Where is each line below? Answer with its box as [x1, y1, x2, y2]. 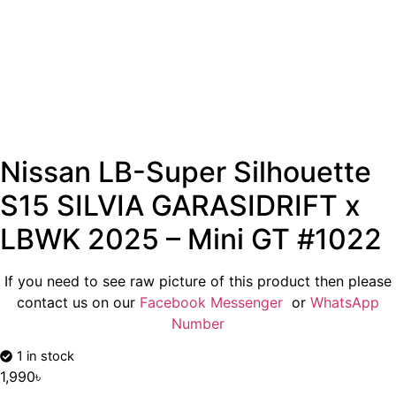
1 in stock [17, 348, 74, 365]
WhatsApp [310, 293, 379, 311]
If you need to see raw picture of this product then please [4, 272, 392, 290]
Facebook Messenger [140, 293, 287, 311]
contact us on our [17, 293, 140, 311]
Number [171, 315, 225, 332]
